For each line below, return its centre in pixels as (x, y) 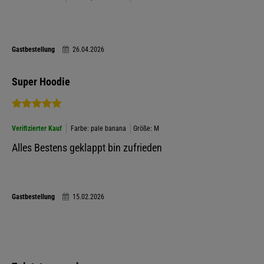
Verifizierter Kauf (37, 128)
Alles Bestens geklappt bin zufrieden (87, 148)
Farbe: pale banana (98, 128)
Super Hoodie (41, 82)
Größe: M (146, 128)
